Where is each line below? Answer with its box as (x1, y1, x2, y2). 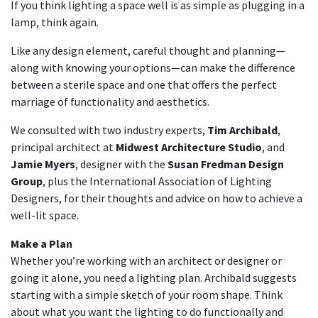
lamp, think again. (11, 15, 99, 29)
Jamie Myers (11, 157, 75, 171)
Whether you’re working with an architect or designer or (11, 253, 282, 268)
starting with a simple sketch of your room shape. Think (11, 287, 283, 302)
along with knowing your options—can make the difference (11, 60, 295, 75)
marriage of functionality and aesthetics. (11, 94, 209, 109)
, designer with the (75, 157, 168, 171)
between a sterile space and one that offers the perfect (11, 77, 277, 92)
